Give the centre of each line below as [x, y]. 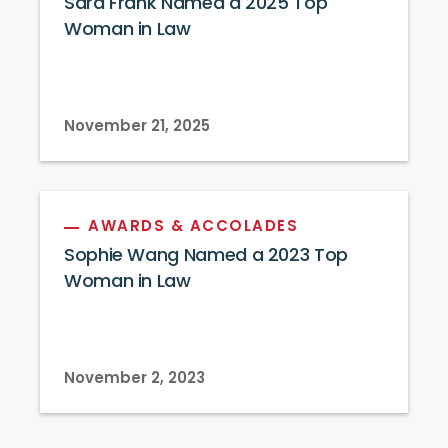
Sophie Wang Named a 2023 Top [206, 256]
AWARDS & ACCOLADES [193, 227]
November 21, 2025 [137, 127]
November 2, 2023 [134, 379]
